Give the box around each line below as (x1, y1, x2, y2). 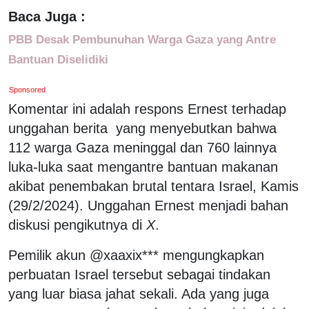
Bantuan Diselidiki (8, 52, 108, 66)
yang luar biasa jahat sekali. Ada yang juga (8, 286, 269, 301)
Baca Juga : (8, 8, 86, 24)
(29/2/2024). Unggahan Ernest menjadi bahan (8, 197, 288, 213)
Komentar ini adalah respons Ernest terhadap (8, 101, 286, 117)
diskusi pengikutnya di (8, 217, 146, 232)
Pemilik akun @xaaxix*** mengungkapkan (8, 247, 264, 263)
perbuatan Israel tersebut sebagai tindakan (8, 266, 270, 282)
